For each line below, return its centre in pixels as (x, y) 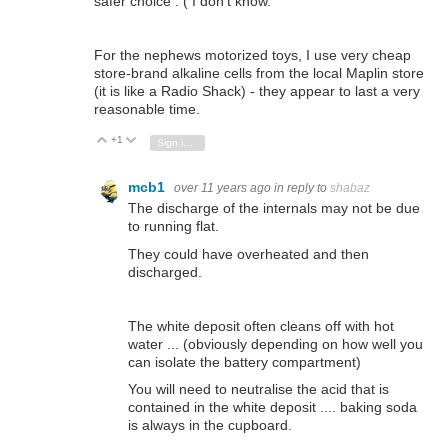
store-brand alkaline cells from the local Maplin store (259, 73)
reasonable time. (147, 109)
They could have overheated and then (248, 253)
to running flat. (173, 226)
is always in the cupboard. (210, 424)
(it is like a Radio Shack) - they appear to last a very (257, 91)
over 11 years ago (222, 188)
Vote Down (171, 141)
